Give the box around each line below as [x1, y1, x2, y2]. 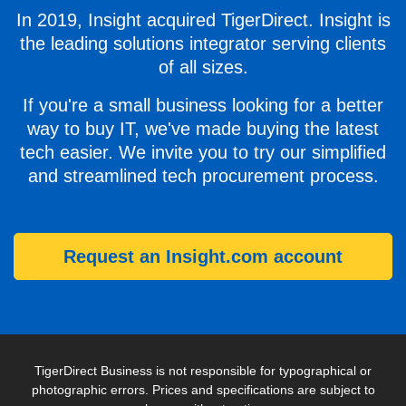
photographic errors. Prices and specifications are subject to [31, 382, 375, 398]
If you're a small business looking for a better [23, 95, 383, 116]
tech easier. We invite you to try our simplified [20, 142, 386, 163]
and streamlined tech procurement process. [27, 166, 379, 187]
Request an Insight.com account [63, 246, 343, 267]
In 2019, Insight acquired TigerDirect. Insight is [15, 10, 391, 31]
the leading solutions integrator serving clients [20, 34, 386, 54]
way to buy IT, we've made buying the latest [27, 119, 379, 140]
